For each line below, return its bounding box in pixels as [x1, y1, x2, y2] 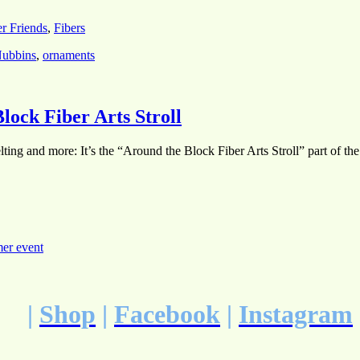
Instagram [239, 299, 353, 329]
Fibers [54, 21, 85, 35]
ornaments [43, 48, 95, 63]
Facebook [114, 299, 220, 329]
